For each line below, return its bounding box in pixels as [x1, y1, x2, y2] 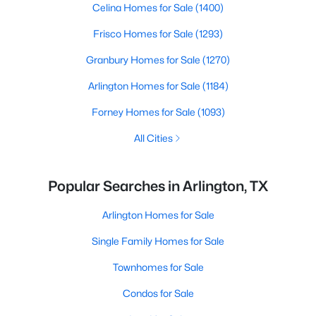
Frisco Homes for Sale [93, 28, 195, 39]
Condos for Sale [122, 287, 194, 299]
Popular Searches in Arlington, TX [48, 178, 268, 195]
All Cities [133, 132, 173, 144]
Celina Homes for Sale [92, 1, 195, 13]
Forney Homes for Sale [91, 106, 197, 118]
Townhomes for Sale [112, 261, 204, 273]
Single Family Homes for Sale [92, 235, 224, 247]
